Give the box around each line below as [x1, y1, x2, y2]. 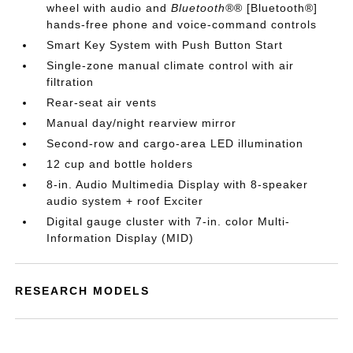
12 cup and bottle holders [46, 158, 194, 170]
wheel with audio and [46, 2, 172, 14]
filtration [46, 76, 95, 88]
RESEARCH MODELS [15, 284, 150, 297]
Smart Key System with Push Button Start [46, 39, 284, 51]
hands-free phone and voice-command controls [46, 18, 318, 31]
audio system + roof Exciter [46, 195, 204, 207]
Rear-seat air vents [46, 96, 158, 109]
